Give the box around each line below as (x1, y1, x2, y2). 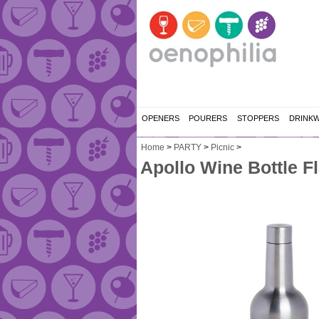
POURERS (189, 114, 227, 122)
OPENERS (141, 114, 179, 122)
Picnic (211, 142, 234, 152)
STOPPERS (237, 114, 279, 122)
